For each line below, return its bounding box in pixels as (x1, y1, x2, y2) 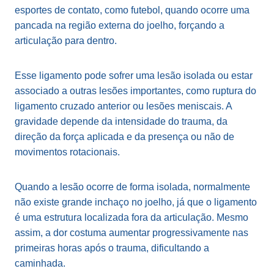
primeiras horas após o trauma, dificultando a (15, 242, 209, 253)
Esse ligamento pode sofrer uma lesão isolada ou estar (15, 70, 253, 81)
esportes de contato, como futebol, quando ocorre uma (15, 4, 250, 15)
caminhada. (15, 257, 65, 268)
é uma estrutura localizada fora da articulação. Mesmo (15, 212, 248, 223)
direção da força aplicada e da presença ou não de (15, 131, 234, 142)
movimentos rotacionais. (15, 146, 120, 157)
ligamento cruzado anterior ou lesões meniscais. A (15, 100, 232, 111)
